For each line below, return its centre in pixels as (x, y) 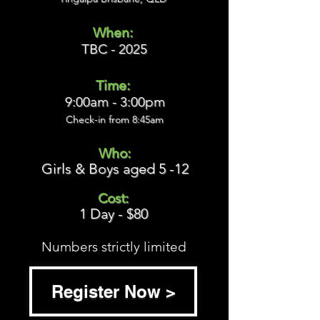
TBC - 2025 (114, 49)
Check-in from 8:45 (108, 119)
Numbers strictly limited (114, 247)
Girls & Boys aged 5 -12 (115, 169)
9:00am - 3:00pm (115, 102)
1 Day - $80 (113, 214)
